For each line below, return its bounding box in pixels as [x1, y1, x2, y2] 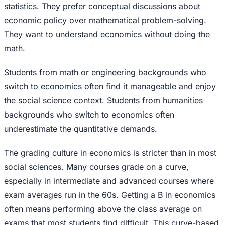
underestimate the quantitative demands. [4, 124, 157, 134]
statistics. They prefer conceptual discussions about [4, 1, 200, 12]
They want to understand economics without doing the [4, 29, 210, 40]
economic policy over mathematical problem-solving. [4, 15, 206, 26]
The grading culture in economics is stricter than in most [4, 148, 216, 158]
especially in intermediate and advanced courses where [4, 176, 214, 186]
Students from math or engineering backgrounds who [4, 67, 206, 78]
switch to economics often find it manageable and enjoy [4, 81, 216, 92]
